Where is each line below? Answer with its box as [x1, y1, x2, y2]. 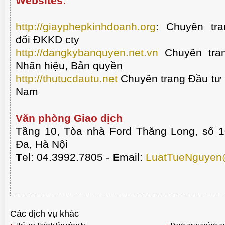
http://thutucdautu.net [16, 73, 118, 84]
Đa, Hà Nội [16, 138, 68, 150]
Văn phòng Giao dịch [16, 112, 123, 124]
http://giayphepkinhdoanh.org [16, 21, 156, 32]
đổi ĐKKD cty [16, 34, 79, 45]
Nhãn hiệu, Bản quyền [16, 60, 123, 71]
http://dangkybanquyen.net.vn [16, 47, 158, 58]
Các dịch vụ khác [10, 209, 79, 219]
